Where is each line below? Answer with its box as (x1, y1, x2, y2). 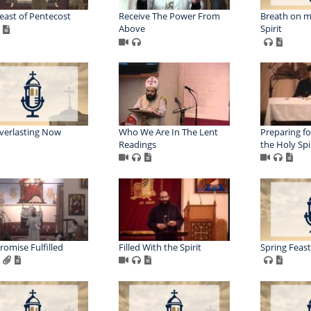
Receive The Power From (118, 10, 220, 23)
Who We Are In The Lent (118, 125, 218, 138)
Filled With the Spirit (118, 240, 201, 253)
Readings (118, 137, 156, 151)
